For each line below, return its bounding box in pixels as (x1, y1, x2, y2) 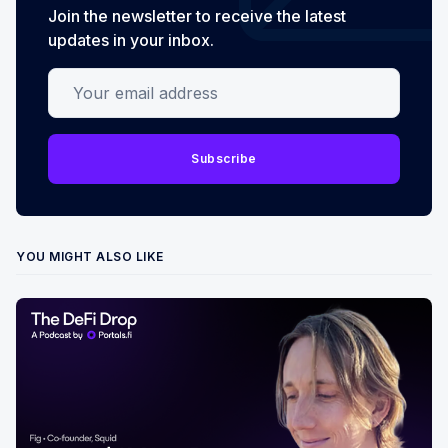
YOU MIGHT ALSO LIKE (16, 248, 164, 264)
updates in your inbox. (48, 29, 214, 50)
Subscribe (191, 150, 257, 166)
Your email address (48, 69, 193, 90)
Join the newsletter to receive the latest (48, 5, 346, 26)
